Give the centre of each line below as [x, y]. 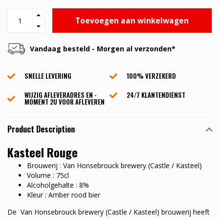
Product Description [41, 129]
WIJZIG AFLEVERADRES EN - [61, 95]
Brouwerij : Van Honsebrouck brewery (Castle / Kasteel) [114, 166]
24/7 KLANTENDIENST [156, 95]
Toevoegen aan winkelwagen [132, 21]
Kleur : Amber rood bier [64, 195]
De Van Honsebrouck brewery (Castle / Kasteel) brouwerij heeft [109, 212]
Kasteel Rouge [43, 152]
